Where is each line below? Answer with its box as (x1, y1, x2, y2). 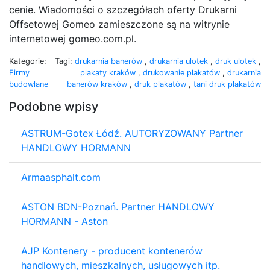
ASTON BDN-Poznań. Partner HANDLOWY (21, 200, 215, 213)
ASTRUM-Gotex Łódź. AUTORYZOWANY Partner (21, 127, 243, 139)
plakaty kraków (80, 67, 138, 77)
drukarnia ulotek (149, 56, 210, 66)
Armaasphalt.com (21, 171, 101, 183)
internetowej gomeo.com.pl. (9, 32, 136, 45)
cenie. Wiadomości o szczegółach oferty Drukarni (9, 3, 237, 16)
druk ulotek (215, 56, 259, 66)
